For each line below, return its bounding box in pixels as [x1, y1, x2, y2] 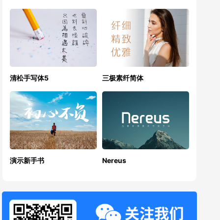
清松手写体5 [10, 73, 49, 82]
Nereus [102, 156, 127, 165]
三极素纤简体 [102, 73, 144, 82]
